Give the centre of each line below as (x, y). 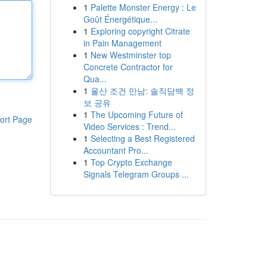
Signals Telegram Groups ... (136, 174)
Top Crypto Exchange (131, 162)
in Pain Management (122, 43)
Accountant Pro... (116, 150)
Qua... (95, 79)
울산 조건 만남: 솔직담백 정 (142, 91)
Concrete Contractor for (128, 67)
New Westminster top (131, 55)
